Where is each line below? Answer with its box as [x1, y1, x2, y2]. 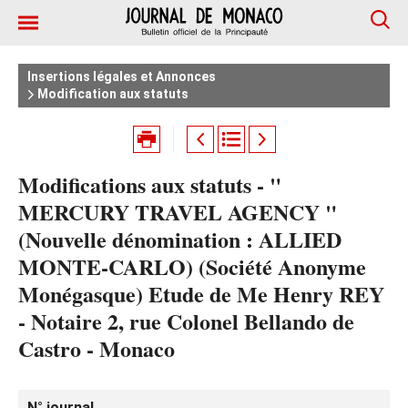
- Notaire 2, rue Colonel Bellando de [18, 305, 354, 337]
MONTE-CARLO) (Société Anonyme [18, 250, 366, 282]
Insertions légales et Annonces [27, 69, 216, 84]
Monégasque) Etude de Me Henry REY [18, 278, 384, 310]
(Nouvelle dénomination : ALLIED [18, 223, 342, 255]
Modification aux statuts [35, 87, 189, 101]
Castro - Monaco [18, 332, 175, 364]
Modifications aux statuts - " [18, 168, 281, 200]
